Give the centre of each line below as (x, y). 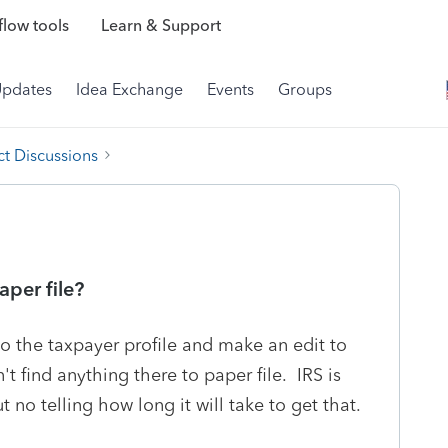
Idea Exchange (129, 89)
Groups (305, 89)
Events (230, 89)
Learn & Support (160, 26)
